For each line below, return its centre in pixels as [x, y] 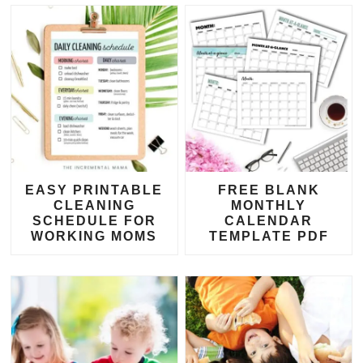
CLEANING [94, 206]
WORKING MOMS [94, 237]
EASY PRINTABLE [94, 190]
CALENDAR [269, 221]
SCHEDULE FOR [94, 221]
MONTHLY [269, 206]
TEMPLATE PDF [269, 237]
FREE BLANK [269, 190]
